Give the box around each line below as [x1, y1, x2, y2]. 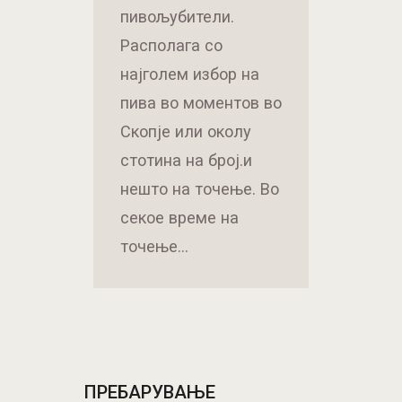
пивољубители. [120, 7, 234, 27]
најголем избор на [120, 65, 259, 84]
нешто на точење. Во [120, 179, 279, 199]
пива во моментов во [120, 93, 282, 113]
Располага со [120, 36, 223, 56]
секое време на [120, 208, 239, 228]
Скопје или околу [120, 122, 251, 142]
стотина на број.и [120, 151, 252, 170]
